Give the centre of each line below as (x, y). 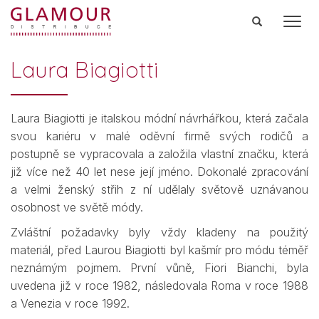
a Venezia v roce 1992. (70, 303)
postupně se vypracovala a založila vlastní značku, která (159, 154)
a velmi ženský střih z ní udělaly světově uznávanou (159, 189)
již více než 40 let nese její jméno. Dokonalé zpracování (159, 172)
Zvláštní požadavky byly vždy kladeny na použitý (159, 232)
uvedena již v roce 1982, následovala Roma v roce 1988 (159, 286)
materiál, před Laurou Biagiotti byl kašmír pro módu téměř (159, 250)
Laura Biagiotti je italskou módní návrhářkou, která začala (159, 118)
